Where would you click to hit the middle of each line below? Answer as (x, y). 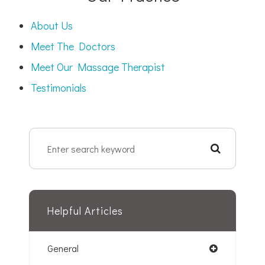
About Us (52, 25)
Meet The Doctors (73, 46)
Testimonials (59, 88)
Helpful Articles (85, 211)
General (63, 248)
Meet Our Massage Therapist (98, 67)
